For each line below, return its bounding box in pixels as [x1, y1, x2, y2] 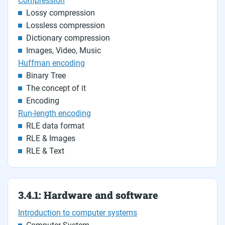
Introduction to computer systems [18, 208, 137, 217]
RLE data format [26, 121, 84, 131]
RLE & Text [26, 146, 64, 156]
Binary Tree [26, 71, 66, 80]
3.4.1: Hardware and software [18, 188, 158, 201]
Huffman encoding [18, 58, 85, 68]
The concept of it [26, 83, 86, 93]
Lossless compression [26, 21, 105, 30]
